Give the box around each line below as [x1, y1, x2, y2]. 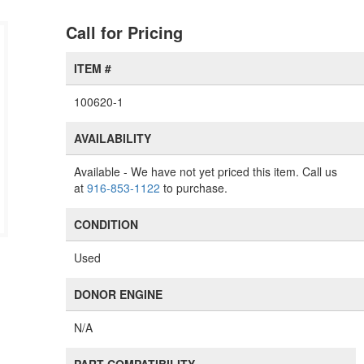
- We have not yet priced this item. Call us [120, 163, 338, 180]
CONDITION [74, 216, 139, 232]
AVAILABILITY [74, 130, 152, 146]
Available [74, 163, 121, 180]
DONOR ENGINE [74, 286, 163, 302]
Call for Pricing [66, 20, 184, 44]
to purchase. [160, 180, 228, 196]
